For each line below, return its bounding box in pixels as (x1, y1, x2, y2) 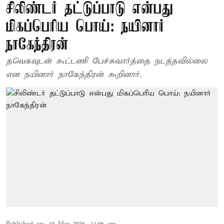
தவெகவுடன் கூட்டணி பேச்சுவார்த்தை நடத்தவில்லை (6, 56, 207, 66)
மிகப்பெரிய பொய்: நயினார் (6, 18, 164, 36)
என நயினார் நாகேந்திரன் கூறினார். (6, 69, 141, 80)
